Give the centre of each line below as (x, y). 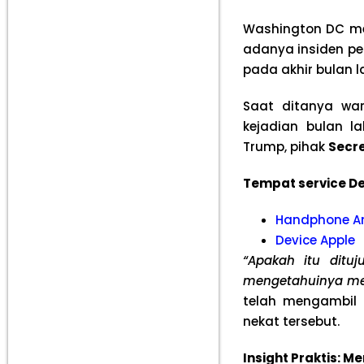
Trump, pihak (285, 147)
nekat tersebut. (291, 321)
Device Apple (315, 240)
